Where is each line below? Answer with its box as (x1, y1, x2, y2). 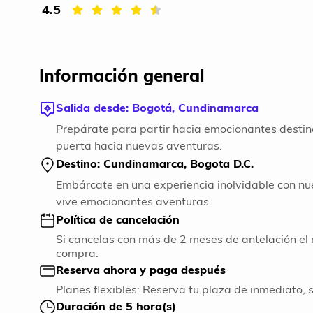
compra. (56, 246, 99, 260)
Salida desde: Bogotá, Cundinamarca (56, 101, 259, 115)
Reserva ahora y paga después (56, 263, 226, 277)
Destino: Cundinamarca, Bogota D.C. (56, 156, 254, 170)
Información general (39, 65, 205, 86)
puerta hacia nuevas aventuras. (56, 138, 222, 152)
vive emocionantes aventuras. (56, 194, 212, 208)
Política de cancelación (56, 212, 180, 226)
